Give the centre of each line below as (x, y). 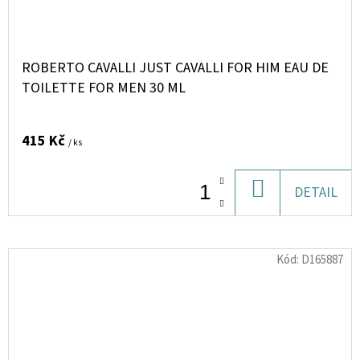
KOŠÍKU (288, 216)
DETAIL (316, 192)
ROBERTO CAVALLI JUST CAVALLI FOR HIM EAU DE (175, 68)
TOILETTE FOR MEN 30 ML (104, 88)
